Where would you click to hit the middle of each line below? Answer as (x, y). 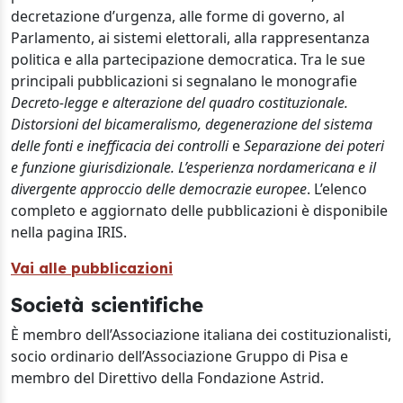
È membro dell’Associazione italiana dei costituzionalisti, (201, 335)
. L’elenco (337, 189)
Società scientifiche (107, 304)
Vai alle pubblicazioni (92, 268)
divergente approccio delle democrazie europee (159, 189)
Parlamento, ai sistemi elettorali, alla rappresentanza (190, 38)
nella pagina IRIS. (69, 232)
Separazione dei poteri (314, 146)
